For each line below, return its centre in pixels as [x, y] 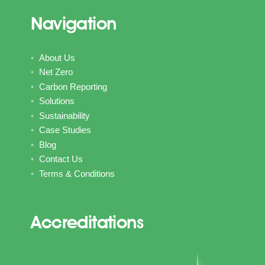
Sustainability [65, 115]
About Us [57, 57]
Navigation [74, 23]
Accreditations [87, 222]
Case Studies [65, 130]
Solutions [57, 101]
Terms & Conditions [77, 173]
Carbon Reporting [73, 86]
